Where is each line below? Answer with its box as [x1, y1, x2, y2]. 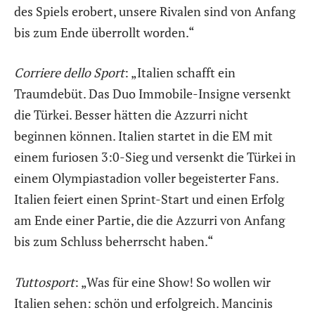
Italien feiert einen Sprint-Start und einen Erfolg [14, 191, 284, 208]
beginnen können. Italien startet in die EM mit [14, 127, 273, 145]
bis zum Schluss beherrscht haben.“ [14, 233, 214, 250]
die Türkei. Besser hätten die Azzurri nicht [14, 106, 248, 124]
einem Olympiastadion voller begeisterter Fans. [14, 169, 278, 187]
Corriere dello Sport [14, 64, 124, 82]
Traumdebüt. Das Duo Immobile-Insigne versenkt [14, 85, 291, 103]
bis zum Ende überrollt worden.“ [14, 23, 195, 41]
